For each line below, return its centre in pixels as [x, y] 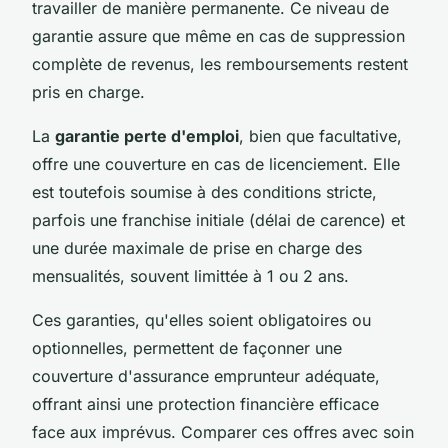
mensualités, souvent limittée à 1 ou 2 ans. [190, 275]
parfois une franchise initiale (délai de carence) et [218, 219]
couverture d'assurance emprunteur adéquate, [206, 375]
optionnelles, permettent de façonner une [187, 347]
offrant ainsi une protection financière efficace [205, 403]
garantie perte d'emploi [147, 135]
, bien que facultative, [320, 135]
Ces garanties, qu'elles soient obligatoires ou [201, 319]
